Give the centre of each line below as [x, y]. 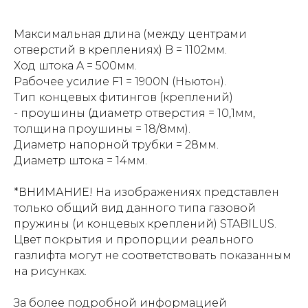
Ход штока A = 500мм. [75, 66]
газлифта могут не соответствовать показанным [153, 255]
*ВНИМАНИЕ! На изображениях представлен [146, 192]
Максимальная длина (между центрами [130, 34]
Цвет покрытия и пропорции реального [134, 240]
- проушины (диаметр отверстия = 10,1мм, [134, 113]
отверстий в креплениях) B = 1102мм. [120, 50]
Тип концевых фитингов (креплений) [123, 97]
